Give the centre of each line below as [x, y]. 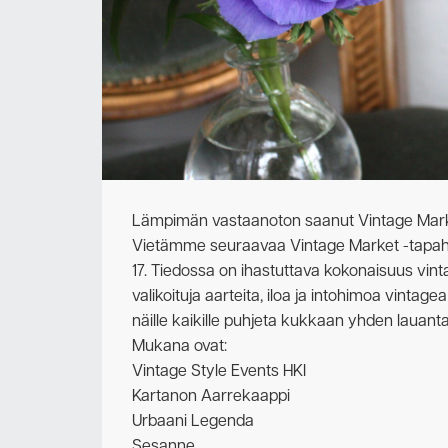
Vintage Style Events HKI [219, 371]
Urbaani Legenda [193, 421]
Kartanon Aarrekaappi [211, 396]
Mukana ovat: [179, 346]
